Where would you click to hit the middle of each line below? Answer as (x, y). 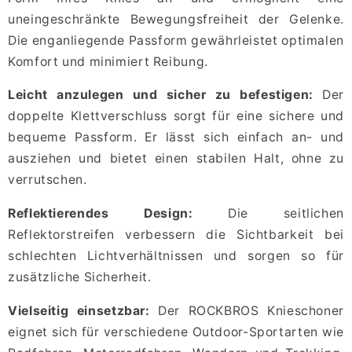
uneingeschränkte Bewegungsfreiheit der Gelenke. (176, 19)
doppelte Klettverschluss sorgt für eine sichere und (176, 116)
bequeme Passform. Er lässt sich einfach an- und (176, 137)
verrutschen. (48, 180)
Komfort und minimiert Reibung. (108, 61)
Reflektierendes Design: (101, 213)
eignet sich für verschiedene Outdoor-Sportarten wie (176, 332)
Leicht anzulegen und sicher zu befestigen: (161, 95)
